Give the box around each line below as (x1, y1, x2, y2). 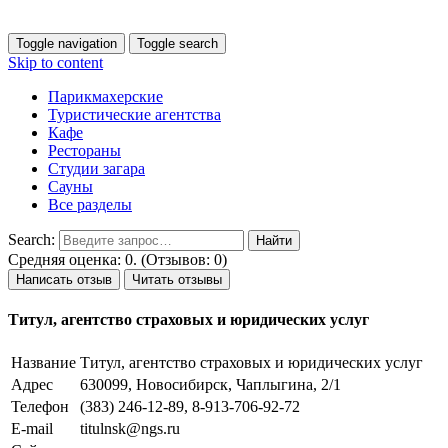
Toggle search (137, 36, 218, 51)
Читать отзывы (132, 272, 222, 287)
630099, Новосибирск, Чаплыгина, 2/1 (80, 375, 341, 393)
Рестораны (48, 142, 121, 159)
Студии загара (48, 160, 145, 177)
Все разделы (48, 196, 132, 213)
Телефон (11, 397, 69, 415)
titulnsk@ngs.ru (80, 419, 180, 437)
